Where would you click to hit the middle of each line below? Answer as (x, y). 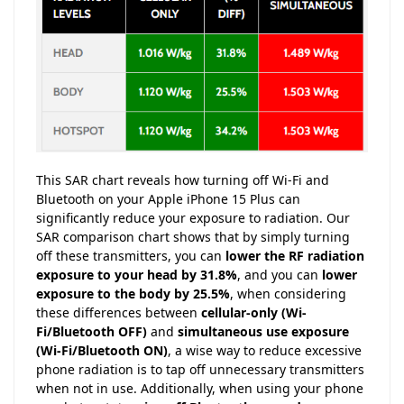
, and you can (280, 274)
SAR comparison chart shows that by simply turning (193, 236)
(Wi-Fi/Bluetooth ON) (102, 350)
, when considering (288, 293)
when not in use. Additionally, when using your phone (200, 388)
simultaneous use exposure (263, 331)
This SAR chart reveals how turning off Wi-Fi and (183, 179)
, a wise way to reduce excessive (265, 350)
